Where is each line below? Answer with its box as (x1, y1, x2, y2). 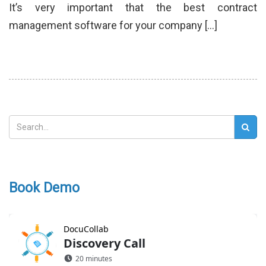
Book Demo (9, 180, 80, 196)
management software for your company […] (9, 19, 217, 31)
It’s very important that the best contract (9, 1, 257, 14)
